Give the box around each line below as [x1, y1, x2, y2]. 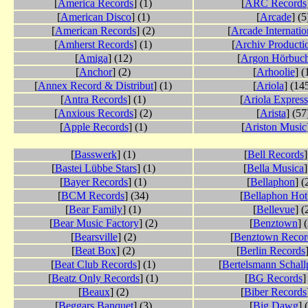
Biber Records [244, 286, 307, 298]
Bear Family [69, 203, 122, 216]
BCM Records [61, 190, 124, 202]
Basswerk [74, 148, 117, 161]
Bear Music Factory [52, 217, 139, 230]
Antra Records [64, 93, 127, 106]
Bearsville [74, 231, 118, 243]
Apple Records [63, 121, 129, 133]
